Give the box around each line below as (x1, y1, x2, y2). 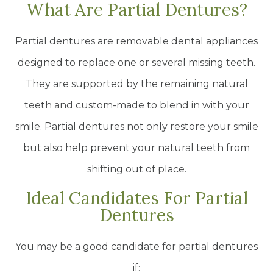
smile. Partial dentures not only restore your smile (15, 121, 258, 133)
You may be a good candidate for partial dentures (15, 241, 258, 253)
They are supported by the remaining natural (25, 78, 248, 90)
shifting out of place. (87, 163, 186, 175)
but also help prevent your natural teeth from (23, 142, 250, 154)
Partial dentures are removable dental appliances (15, 35, 258, 48)
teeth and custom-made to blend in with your (24, 99, 249, 112)
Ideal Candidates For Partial (25, 187, 248, 210)
